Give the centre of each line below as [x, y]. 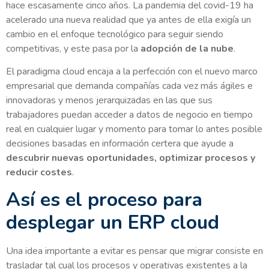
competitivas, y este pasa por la [73, 48]
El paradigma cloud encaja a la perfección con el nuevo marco [132, 72]
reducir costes [39, 173]
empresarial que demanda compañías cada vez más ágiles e [129, 86]
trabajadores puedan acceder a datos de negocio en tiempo [129, 115]
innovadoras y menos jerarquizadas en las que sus [109, 101]
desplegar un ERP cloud [113, 222]
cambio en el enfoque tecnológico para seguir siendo [115, 34]
